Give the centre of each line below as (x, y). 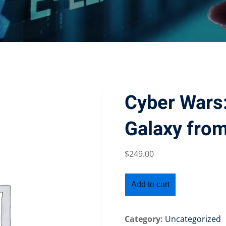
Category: (144, 219)
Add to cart (151, 184)
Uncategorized (193, 219)
